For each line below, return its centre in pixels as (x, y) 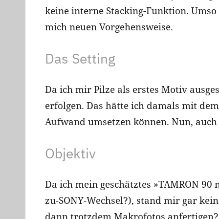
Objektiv (70, 153)
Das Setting (80, 59)
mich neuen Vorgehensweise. (109, 27)
